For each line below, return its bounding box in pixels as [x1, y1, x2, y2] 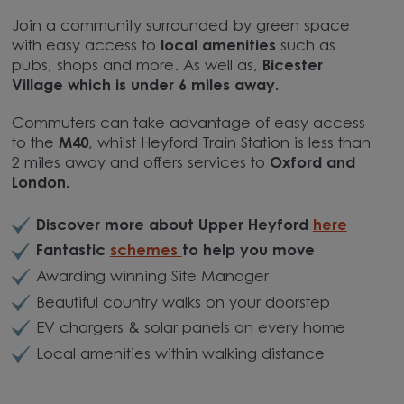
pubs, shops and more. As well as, [12, 59, 263, 74]
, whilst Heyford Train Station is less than [88, 136, 372, 151]
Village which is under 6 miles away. [12, 78, 280, 94]
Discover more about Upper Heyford [35, 218, 313, 234]
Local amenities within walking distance [35, 347, 325, 363]
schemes [109, 244, 182, 260]
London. [12, 176, 70, 191]
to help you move [181, 244, 315, 260]
